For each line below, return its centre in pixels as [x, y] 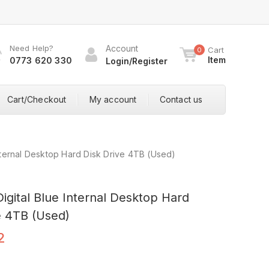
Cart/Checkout [37, 99]
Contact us [181, 99]
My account [113, 99]
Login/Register [136, 61]
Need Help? [32, 48]
